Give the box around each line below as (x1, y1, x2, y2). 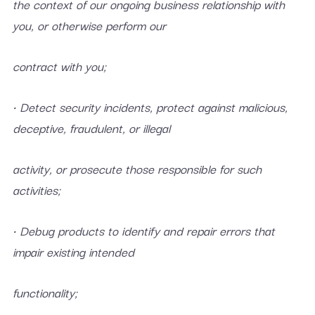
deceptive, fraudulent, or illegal (12, 118, 170, 137)
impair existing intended (12, 242, 134, 261)
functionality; (12, 283, 77, 302)
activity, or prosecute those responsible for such (12, 159, 262, 178)
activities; (12, 180, 60, 199)
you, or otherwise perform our (12, 15, 166, 34)
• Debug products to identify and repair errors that (12, 221, 275, 240)
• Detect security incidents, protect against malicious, (12, 97, 288, 116)
